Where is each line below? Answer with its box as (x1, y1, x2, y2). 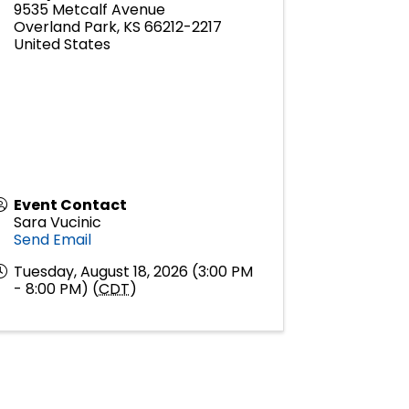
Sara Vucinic (14, 212, 102, 234)
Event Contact (14, 194, 128, 216)
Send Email (14, 229, 92, 251)
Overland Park (14, 16, 118, 38)
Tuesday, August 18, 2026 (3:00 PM (14, 261, 254, 283)
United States (14, 34, 111, 56)
